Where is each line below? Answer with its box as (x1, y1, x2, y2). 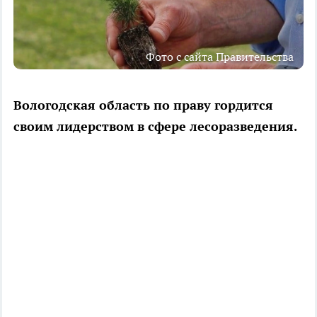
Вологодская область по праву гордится (13, 96, 273, 113)
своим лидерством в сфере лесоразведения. (13, 117, 297, 134)
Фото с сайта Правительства (146, 49, 294, 64)
